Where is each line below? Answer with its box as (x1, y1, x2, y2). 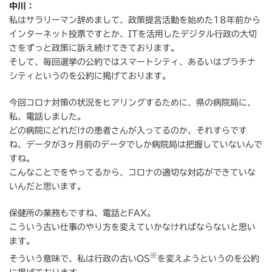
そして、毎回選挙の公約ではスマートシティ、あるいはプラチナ (9, 58, 256, 67)
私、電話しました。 (9, 112, 86, 121)
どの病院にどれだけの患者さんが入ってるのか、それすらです (9, 126, 247, 135)
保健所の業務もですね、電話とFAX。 (9, 209, 155, 218)
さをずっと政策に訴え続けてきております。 (9, 44, 179, 53)
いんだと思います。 (9, 182, 86, 191)
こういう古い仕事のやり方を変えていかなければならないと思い (9, 223, 256, 232)
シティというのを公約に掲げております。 (9, 72, 171, 81)
